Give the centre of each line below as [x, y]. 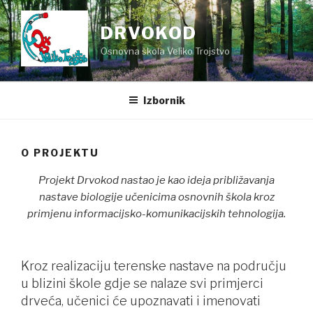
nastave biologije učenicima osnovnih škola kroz [156, 197]
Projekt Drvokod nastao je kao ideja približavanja [156, 180]
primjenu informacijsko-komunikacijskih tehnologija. [156, 214]
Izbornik [164, 100]
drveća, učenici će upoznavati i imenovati [141, 300]
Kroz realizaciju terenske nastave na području [154, 265]
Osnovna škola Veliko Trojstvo [165, 51]
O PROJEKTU [60, 152]
